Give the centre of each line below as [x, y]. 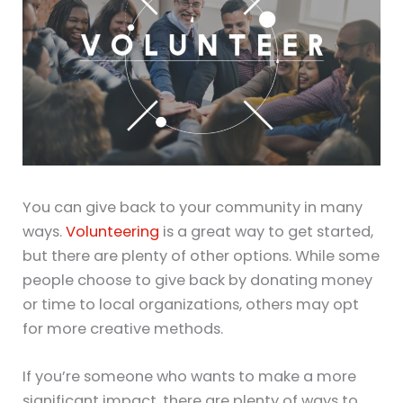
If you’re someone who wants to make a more [190, 377]
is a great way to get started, [267, 231]
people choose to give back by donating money [198, 280]
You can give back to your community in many [193, 207]
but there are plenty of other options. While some [201, 255]
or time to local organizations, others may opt [191, 304]
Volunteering [113, 231]
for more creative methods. [123, 328]
